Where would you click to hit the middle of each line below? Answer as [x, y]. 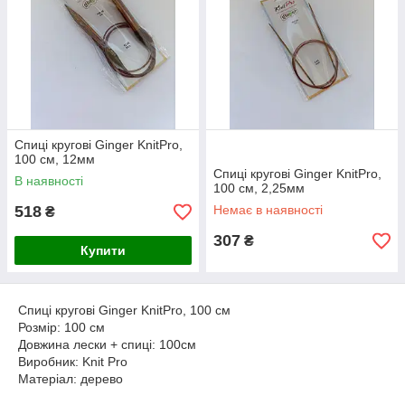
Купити [103, 250]
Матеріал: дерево [71, 379]
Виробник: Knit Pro [73, 362]
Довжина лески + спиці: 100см [107, 344]
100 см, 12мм [55, 159]
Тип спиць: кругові [71, 396]
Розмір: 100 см [61, 327]
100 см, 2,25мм [259, 188]
